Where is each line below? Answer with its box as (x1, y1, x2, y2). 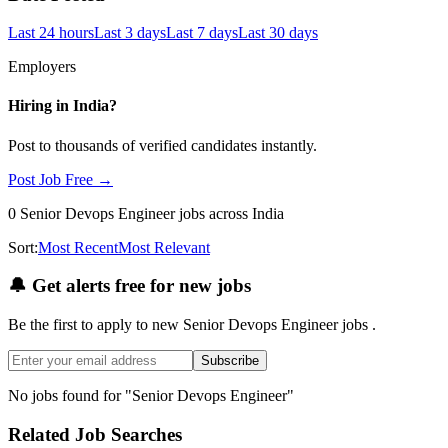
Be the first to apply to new (8, 316, 179, 334)
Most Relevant (118, 238, 210, 256)
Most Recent (38, 238, 118, 256)
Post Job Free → (8, 170, 113, 188)
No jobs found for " (8, 387, 132, 405)
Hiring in (8, 97, 73, 115)
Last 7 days (166, 24, 238, 42)
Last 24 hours (8, 24, 94, 42)
